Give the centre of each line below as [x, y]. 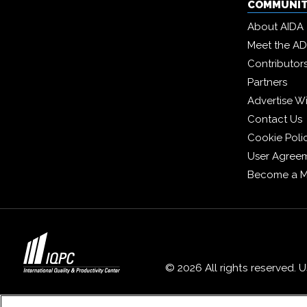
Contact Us [275, 120]
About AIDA [276, 27]
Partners [268, 83]
